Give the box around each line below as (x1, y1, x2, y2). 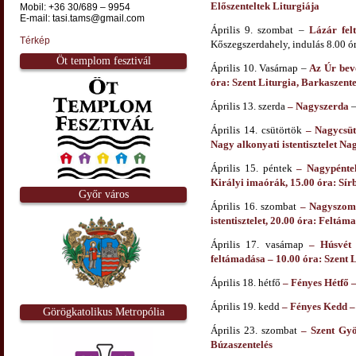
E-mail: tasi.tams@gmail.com (20, 13, 145, 25)
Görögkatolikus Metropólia (42, 305, 164, 318)
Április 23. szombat (211, 323, 297, 336)
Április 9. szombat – (211, 23, 309, 36)
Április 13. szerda (211, 99, 285, 112)
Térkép (20, 35, 50, 47)
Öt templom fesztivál (56, 55, 151, 68)
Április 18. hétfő (211, 276, 281, 288)
